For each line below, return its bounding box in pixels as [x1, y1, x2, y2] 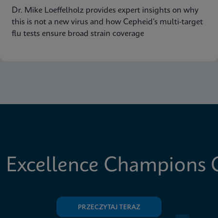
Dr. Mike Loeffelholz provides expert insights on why [12, 6, 199, 15]
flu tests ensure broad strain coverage [12, 30, 144, 38]
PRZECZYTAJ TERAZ [77, 204, 141, 211]
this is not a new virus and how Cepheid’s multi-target [12, 18, 203, 26]
